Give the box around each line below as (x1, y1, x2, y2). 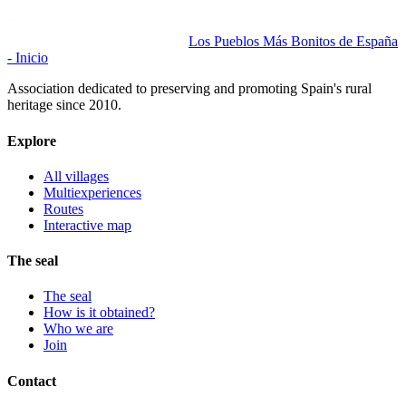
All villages (43, 168, 109, 184)
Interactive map (43, 217, 131, 233)
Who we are (43, 321, 113, 337)
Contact (7, 372, 56, 389)
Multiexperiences (43, 184, 141, 200)
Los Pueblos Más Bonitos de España (188, 34, 398, 50)
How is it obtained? (43, 304, 155, 321)
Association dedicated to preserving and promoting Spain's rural (7, 81, 372, 97)
